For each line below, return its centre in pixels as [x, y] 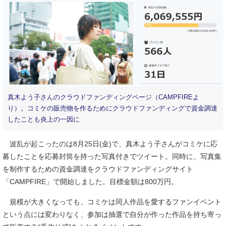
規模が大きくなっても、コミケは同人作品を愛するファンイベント [112, 202]
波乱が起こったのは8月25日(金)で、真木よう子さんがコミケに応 [110, 144]
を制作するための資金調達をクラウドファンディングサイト [98, 169]
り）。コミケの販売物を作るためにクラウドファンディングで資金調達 [112, 108]
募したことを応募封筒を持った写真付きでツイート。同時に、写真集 [112, 156]
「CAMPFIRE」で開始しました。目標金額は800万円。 [90, 182]
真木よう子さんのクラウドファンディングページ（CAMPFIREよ [103, 97]
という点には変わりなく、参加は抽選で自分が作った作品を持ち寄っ [112, 214]
